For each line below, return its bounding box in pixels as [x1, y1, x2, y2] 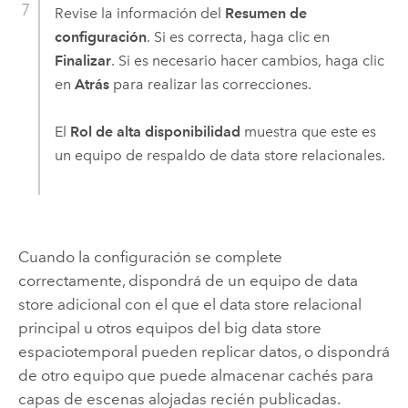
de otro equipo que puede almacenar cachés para [17, 365, 373, 384]
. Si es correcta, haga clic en [146, 27, 330, 46]
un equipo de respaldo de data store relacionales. [54, 147, 385, 165]
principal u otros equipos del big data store [17, 318, 321, 337]
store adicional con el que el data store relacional [17, 294, 362, 313]
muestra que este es [240, 123, 376, 141]
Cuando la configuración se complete [17, 247, 282, 266]
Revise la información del [54, 4, 225, 22]
